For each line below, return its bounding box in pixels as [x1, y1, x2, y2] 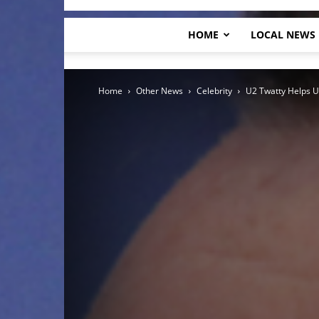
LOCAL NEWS [250, 28, 315, 41]
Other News [136, 85, 183, 97]
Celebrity [197, 85, 232, 97]
